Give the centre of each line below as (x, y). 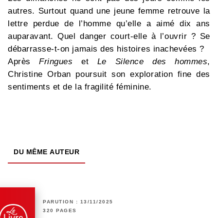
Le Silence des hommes (152, 62)
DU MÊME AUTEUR (46, 152)
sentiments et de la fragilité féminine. (80, 87)
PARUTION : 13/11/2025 (78, 202)
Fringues (56, 62)
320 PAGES (60, 211)
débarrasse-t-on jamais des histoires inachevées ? (106, 49)
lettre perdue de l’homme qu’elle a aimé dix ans (109, 24)
